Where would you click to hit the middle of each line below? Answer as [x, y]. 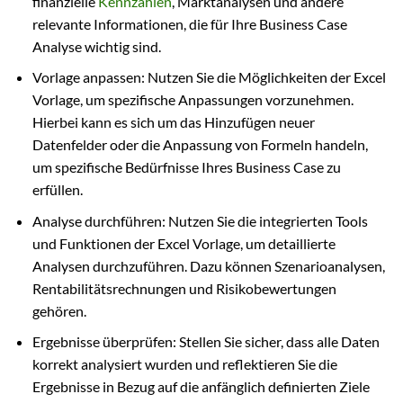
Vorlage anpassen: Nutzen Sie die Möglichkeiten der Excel [209, 77]
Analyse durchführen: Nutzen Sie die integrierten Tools [200, 220]
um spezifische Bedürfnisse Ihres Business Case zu [186, 167]
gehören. [59, 310]
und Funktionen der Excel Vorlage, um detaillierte [184, 243]
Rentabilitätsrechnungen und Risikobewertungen [184, 288]
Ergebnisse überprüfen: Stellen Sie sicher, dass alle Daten [206, 342]
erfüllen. [57, 190]
